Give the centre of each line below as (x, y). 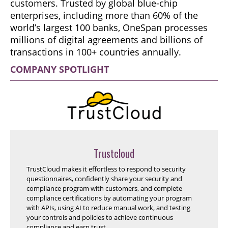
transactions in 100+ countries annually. (96, 52)
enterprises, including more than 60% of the (104, 15)
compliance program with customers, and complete (104, 188)
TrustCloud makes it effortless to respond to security (106, 169)
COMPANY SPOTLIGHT (60, 69)
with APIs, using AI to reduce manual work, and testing (108, 207)
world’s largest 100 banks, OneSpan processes (109, 27)
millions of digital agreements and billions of (106, 39)
